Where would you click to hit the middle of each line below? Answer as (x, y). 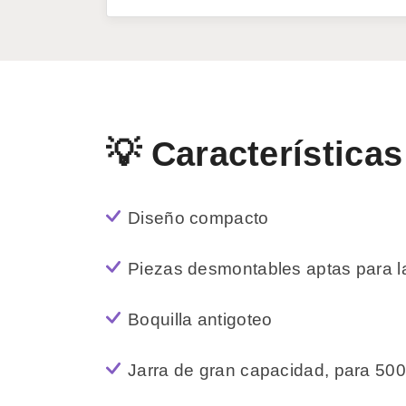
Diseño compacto (198, 218)
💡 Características (255, 154)
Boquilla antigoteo (200, 320)
